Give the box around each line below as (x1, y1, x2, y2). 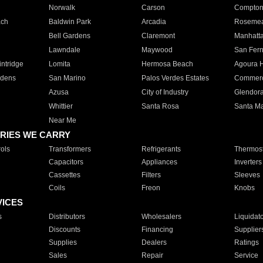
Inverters (234, 158, 262, 166)
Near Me (48, 116, 76, 124)
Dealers (141, 238, 167, 247)
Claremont (141, 32, 175, 40)
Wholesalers (141, 213, 181, 221)
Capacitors (48, 158, 83, 166)
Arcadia (141, 18, 166, 26)
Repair (141, 251, 163, 259)
